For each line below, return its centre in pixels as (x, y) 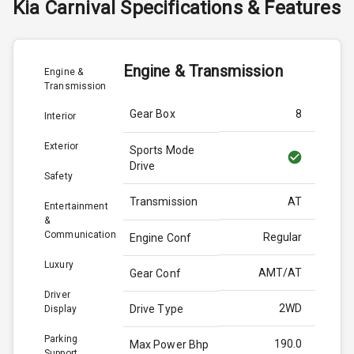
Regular (282, 237)
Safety (58, 176)
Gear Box (152, 113)
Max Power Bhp (169, 344)
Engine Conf (160, 237)
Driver (57, 294)
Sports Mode (162, 150)
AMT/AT (280, 272)
